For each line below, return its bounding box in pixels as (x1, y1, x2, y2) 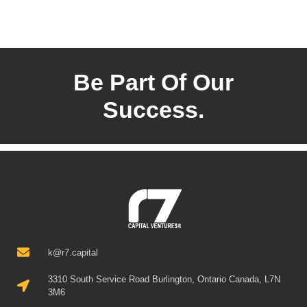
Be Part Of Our (73, 69, 234, 95)
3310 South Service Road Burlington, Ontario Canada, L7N (47, 273, 280, 284)
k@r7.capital (47, 247, 98, 258)
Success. (103, 96, 204, 123)
